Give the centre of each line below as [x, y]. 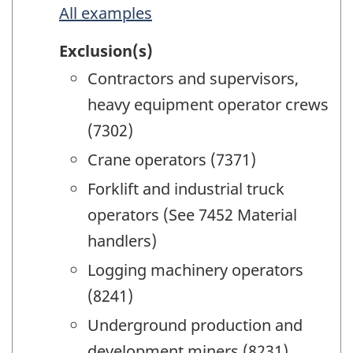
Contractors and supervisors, [193, 79]
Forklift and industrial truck [186, 189]
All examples [106, 13]
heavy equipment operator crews [208, 105]
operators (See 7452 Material [192, 215]
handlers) [122, 241]
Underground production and [195, 325]
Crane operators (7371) [172, 160]
